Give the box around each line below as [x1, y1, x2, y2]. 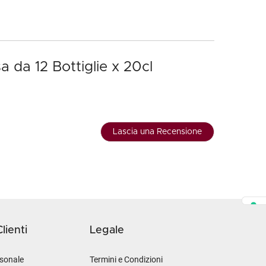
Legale [90, 225, 124, 236]
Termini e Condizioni [90, 255, 163, 264]
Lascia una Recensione [113, 128, 202, 136]
